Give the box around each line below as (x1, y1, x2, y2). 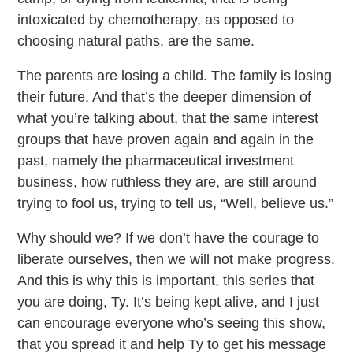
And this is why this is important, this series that (17, 273, 315, 289)
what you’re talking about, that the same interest (17, 110, 319, 127)
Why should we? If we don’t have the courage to (17, 230, 320, 247)
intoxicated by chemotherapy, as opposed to (17, 12, 295, 28)
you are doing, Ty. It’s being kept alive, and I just (17, 294, 320, 310)
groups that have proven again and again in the (17, 132, 314, 148)
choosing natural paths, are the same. (17, 33, 255, 50)
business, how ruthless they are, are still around (17, 174, 318, 191)
